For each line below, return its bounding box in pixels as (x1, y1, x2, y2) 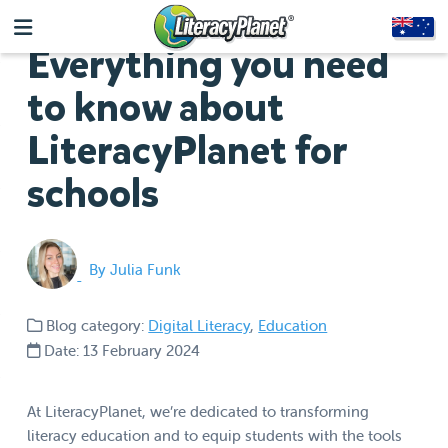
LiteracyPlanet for (27, 124, 347, 177)
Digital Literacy (148, 315, 251, 335)
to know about (27, 81, 285, 134)
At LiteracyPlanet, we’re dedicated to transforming (27, 402, 370, 422)
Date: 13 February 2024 (40, 341, 201, 361)
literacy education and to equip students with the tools (27, 426, 403, 446)
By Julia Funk (88, 259, 181, 279)
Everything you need (27, 38, 390, 91)
